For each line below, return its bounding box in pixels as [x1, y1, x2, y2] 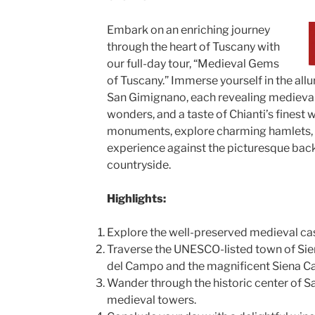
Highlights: [106, 192, 166, 205]
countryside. [106, 158, 171, 172]
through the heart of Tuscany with [106, 40, 280, 53]
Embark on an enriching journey [106, 23, 270, 37]
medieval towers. [106, 293, 196, 307]
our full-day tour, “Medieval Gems [106, 57, 279, 70]
